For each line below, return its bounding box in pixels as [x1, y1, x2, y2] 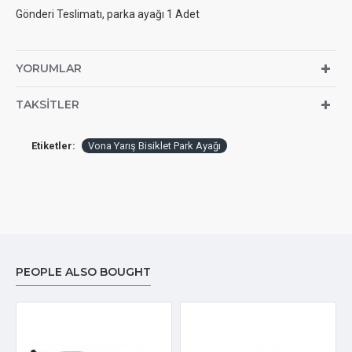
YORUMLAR [16, 61, 82, 75]
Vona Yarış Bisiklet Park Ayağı [88, 140, 221, 152]
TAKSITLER [16, 97, 79, 112]
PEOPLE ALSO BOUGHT [16, 265, 151, 279]
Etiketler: [31, 140, 75, 152]
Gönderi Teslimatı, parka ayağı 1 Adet [16, 8, 200, 20]
